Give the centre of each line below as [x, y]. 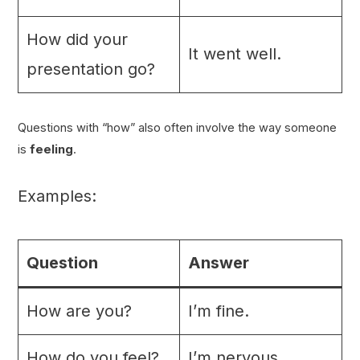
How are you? [79, 311]
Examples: [57, 196]
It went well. [234, 54]
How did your [77, 40]
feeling [51, 150]
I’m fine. [218, 311]
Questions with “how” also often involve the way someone [177, 128]
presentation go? [90, 70]
